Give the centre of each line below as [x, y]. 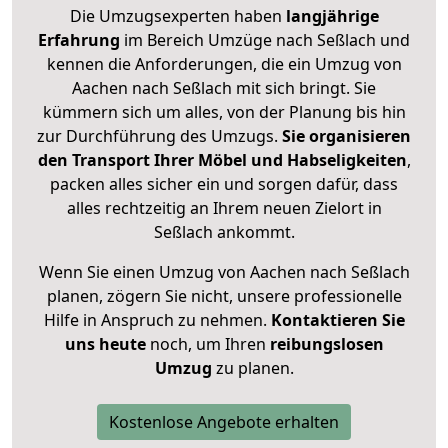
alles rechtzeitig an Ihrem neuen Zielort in [224, 208]
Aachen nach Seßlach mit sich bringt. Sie [224, 88]
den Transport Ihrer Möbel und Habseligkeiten [222, 160]
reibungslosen [326, 344]
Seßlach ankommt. [224, 232]
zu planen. [252, 368]
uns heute [105, 344]
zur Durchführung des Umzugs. [159, 136]
